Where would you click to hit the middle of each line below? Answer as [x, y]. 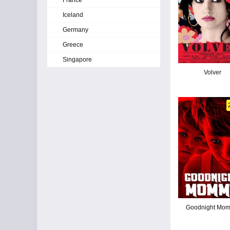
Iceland [73, 15]
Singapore [77, 60]
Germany [75, 30]
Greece [73, 45]
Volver [212, 72]
